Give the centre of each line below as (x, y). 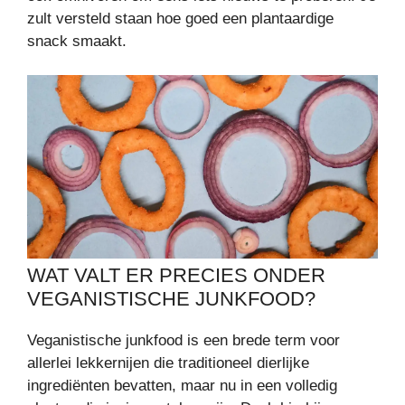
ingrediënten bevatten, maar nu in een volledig (182, 386)
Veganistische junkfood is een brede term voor (184, 341)
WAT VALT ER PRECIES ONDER (176, 276)
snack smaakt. (77, 41)
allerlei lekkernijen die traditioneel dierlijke (168, 363)
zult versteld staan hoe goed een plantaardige (180, 18)
